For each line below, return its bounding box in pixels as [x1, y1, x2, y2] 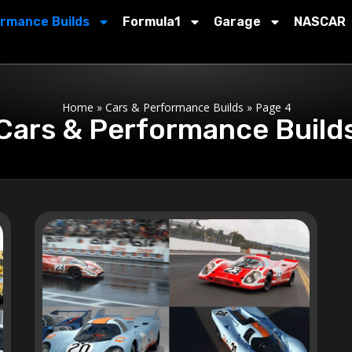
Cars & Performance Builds [104, 100, 244, 115]
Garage [214, 14, 262, 29]
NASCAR [294, 14, 346, 29]
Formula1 [123, 14, 181, 29]
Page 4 [255, 100, 291, 115]
